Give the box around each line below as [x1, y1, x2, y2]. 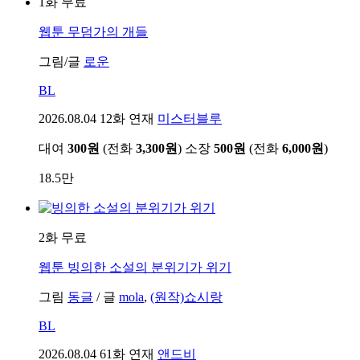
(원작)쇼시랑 [150, 289, 223, 304]
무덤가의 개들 [64, 24, 148, 39]
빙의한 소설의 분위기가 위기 [64, 260, 231, 274]
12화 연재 [100, 111, 154, 125]
